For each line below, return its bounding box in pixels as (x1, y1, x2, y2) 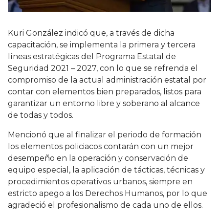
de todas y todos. (8, 110, 81, 120)
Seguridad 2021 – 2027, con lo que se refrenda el (8, 64, 198, 73)
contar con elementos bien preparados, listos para (8, 87, 201, 97)
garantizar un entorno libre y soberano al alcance (8, 99, 200, 109)
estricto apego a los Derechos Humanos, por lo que (8, 189, 207, 198)
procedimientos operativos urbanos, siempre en (8, 177, 193, 187)
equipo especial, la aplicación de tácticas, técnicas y (8, 165, 205, 175)
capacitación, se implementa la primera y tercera (8, 40, 196, 50)
